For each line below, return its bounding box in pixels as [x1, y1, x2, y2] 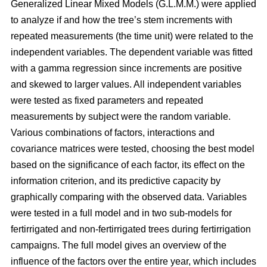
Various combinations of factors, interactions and [11, 127, 215, 138]
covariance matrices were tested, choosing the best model [11, 143, 254, 154]
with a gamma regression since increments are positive [11, 63, 242, 73]
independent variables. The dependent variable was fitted [11, 46, 253, 57]
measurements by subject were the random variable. [11, 111, 231, 122]
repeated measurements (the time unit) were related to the [11, 30, 253, 41]
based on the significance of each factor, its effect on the [11, 159, 245, 170]
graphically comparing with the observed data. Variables [11, 191, 247, 202]
